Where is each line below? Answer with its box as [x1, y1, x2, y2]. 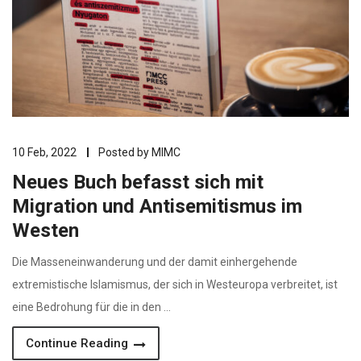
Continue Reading [26, 336, 131, 351]
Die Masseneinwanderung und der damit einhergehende [12, 255, 297, 268]
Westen [12, 219, 79, 242]
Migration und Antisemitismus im [12, 195, 302, 218]
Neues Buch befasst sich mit [12, 171, 263, 193]
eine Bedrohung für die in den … [12, 301, 171, 313]
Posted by [98, 146, 151, 159]
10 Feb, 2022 [12, 146, 77, 159]
